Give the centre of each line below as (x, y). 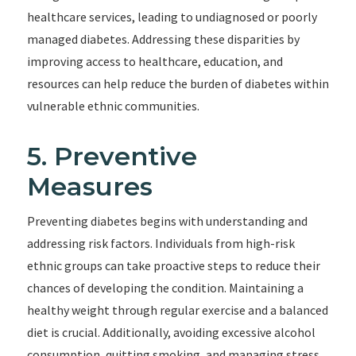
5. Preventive (112, 156)
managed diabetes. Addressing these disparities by (163, 39)
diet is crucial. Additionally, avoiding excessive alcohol (171, 332)
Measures (89, 186)
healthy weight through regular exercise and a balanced (177, 310)
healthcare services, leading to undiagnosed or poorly (172, 17)
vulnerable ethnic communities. (113, 106)
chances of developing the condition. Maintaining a (165, 288)
